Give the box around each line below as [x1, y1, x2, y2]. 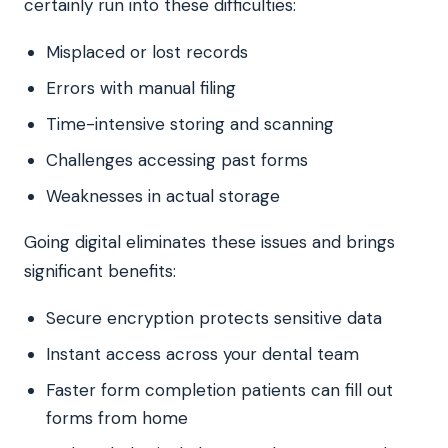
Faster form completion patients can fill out [46, 378, 393, 401]
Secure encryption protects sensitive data [46, 306, 382, 329]
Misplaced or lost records [46, 40, 248, 63]
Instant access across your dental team [46, 342, 359, 365]
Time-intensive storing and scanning [46, 112, 334, 135]
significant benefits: [24, 259, 176, 282]
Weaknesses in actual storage [46, 184, 280, 207]
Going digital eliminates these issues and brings [24, 230, 395, 253]
